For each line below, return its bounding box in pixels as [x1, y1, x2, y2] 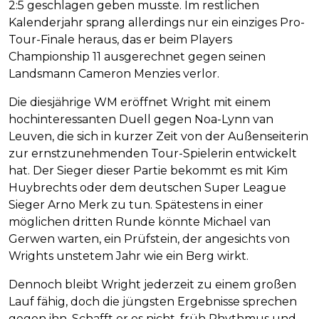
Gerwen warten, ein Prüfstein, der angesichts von [9, 232, 290, 246]
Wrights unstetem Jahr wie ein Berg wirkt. [9, 249, 249, 263]
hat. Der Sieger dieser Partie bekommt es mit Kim [9, 164, 288, 178]
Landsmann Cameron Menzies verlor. [9, 67, 219, 81]
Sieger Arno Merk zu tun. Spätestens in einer [9, 198, 263, 212]
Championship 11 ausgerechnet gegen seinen [9, 50, 266, 64]
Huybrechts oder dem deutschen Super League [9, 181, 286, 195]
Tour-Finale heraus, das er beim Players [9, 33, 232, 47]
